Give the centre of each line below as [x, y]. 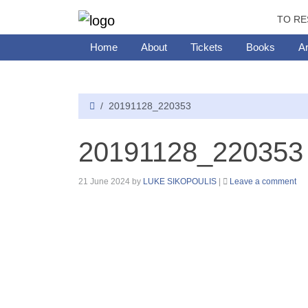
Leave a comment [263, 181]
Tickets [207, 47]
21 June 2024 [104, 181]
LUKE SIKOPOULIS [180, 181]
